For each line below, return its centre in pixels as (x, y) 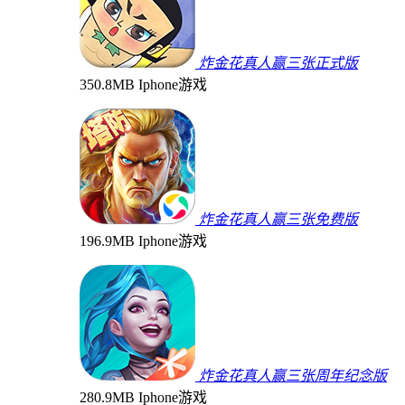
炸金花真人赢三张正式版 (278, 62)
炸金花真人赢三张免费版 (278, 219)
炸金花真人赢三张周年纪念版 (293, 375)
